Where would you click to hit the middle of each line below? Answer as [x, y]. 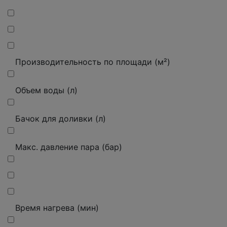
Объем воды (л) [46, 90]
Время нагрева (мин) [57, 208]
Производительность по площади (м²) [93, 62]
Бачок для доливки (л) [61, 119]
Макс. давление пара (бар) [69, 147]
